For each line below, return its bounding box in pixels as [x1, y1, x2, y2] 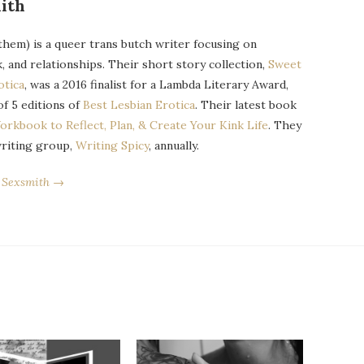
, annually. [148, 138, 199, 154]
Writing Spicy [75, 138, 149, 154]
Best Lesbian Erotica [82, 97, 195, 113]
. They [267, 118, 301, 133]
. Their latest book [194, 97, 297, 113]
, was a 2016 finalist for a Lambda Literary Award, [24, 77, 288, 93]
